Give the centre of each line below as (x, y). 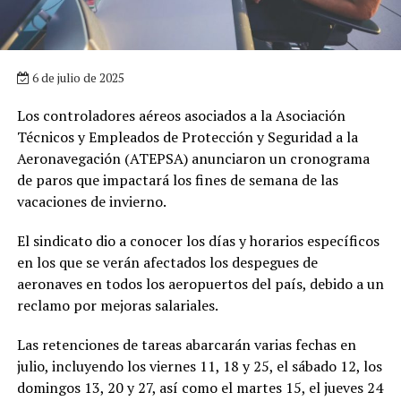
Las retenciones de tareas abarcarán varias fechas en (186, 344)
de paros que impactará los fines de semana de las (177, 179)
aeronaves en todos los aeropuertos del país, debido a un (200, 283)
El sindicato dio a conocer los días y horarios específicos (198, 240)
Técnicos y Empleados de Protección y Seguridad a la (187, 137)
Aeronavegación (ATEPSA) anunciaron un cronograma (193, 158)
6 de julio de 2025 (77, 77)
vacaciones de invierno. (91, 201)
